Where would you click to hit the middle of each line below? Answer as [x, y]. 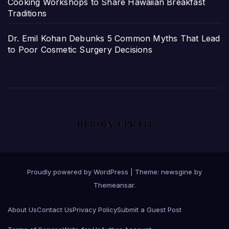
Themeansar [114, 185]
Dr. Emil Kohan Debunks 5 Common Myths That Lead [114, 39]
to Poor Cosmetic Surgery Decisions [80, 50]
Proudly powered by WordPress [79, 172]
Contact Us [55, 210]
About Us [22, 210]
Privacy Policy [95, 210]
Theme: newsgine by [168, 172]
